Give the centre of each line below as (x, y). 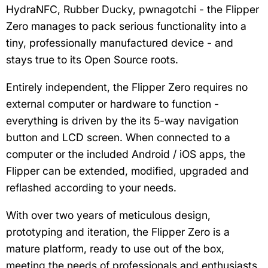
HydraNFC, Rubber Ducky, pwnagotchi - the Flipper (133, 9)
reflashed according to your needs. (91, 187)
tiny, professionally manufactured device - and (120, 42)
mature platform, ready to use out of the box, (115, 248)
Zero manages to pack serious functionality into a (126, 26)
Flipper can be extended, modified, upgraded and (127, 170)
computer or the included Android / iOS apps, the (126, 154)
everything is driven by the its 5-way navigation (122, 120)
